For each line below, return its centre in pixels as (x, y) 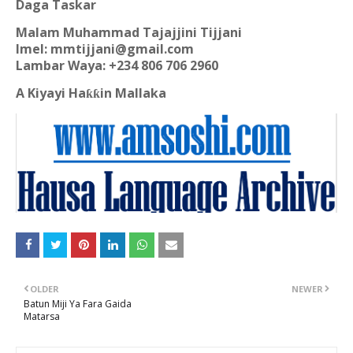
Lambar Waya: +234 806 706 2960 (117, 65)
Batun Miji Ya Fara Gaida (78, 304)
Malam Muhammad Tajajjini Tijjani (129, 32)
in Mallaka (133, 93)
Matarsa (42, 317)
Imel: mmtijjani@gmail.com (105, 49)
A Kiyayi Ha (51, 93)
